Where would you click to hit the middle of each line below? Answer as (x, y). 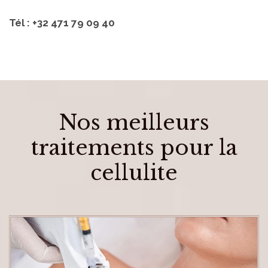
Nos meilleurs (134, 122)
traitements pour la (134, 147)
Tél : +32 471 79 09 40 (62, 22)
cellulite (134, 172)
